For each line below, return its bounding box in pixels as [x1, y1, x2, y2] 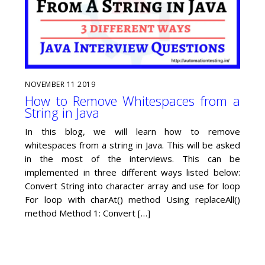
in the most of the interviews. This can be [25, 152, 240, 164]
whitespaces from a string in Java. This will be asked [25, 138, 240, 151]
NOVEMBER [25, 79, 65, 89]
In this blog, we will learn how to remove [25, 125, 240, 137]
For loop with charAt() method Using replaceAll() [25, 193, 240, 205]
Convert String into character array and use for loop [25, 179, 240, 192]
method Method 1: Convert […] [25, 206, 151, 219]
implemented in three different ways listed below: [25, 166, 240, 178]
